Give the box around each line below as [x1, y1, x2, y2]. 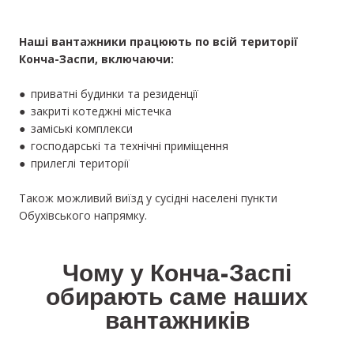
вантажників [104, 312, 250, 335]
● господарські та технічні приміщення [19, 138, 228, 154]
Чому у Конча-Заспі [62, 265, 292, 288]
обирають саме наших [46, 288, 308, 311]
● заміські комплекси [19, 121, 133, 137]
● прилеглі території [19, 156, 130, 171]
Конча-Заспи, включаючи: [19, 51, 174, 67]
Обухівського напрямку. [19, 208, 147, 224]
